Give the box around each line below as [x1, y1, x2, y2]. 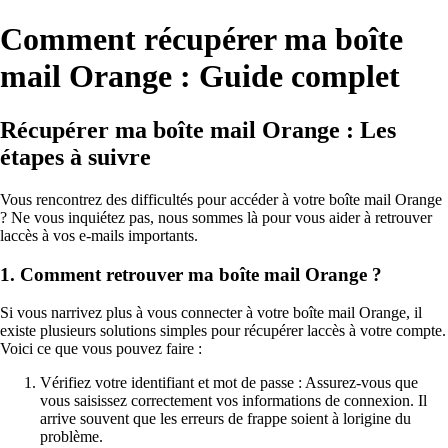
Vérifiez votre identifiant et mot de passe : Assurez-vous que [40, 374, 418, 392]
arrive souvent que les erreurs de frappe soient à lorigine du [40, 410, 411, 428]
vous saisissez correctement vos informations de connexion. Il [40, 392, 427, 410]
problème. [40, 428, 103, 446]
